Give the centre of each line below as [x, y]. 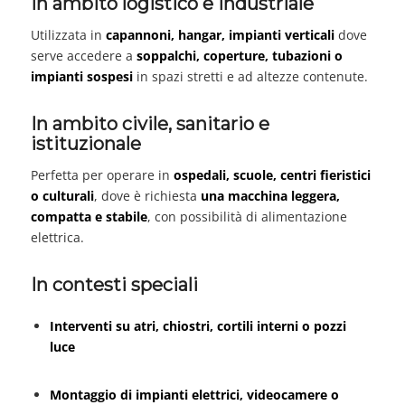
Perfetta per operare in [102, 174]
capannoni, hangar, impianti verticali [220, 35]
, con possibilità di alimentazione [247, 216]
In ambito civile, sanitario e [150, 124]
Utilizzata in [68, 35]
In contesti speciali [114, 284]
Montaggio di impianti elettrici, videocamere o [194, 394]
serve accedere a [83, 56]
